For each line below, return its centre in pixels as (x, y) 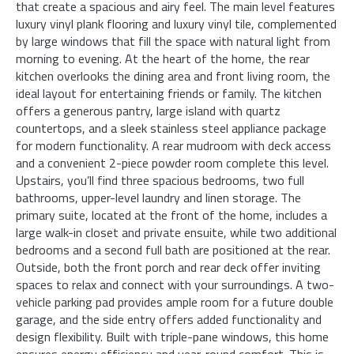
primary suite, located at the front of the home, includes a (171, 215)
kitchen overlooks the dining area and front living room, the (173, 75)
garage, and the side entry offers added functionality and (169, 319)
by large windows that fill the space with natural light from (173, 41)
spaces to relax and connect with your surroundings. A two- (175, 284)
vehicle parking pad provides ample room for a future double (175, 301)
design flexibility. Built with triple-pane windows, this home (172, 336)
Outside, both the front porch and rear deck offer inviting (168, 267)
